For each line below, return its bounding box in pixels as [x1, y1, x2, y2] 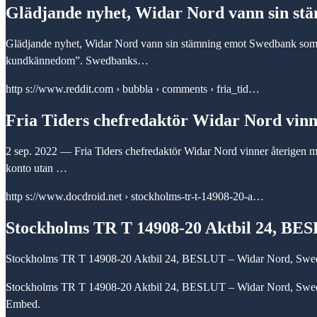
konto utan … [6, 161, 67, 174]
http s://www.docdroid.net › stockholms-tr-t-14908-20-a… [6, 190, 264, 202]
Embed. [6, 297, 40, 310]
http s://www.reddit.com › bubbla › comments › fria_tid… [6, 83, 260, 96]
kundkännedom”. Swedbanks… [6, 54, 149, 67]
